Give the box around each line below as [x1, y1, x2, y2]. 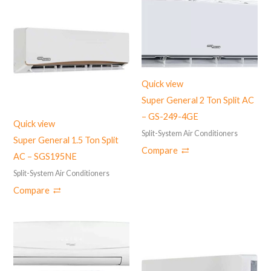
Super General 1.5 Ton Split [13, 134, 119, 145]
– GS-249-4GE [142, 111, 198, 122]
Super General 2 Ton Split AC [142, 95, 254, 105]
